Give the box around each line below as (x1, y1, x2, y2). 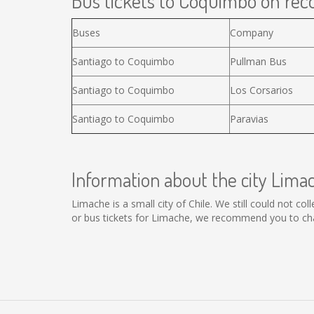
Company (230, 26, 273, 39)
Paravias (230, 112, 268, 125)
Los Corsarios (230, 83, 293, 97)
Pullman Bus (230, 55, 287, 68)
